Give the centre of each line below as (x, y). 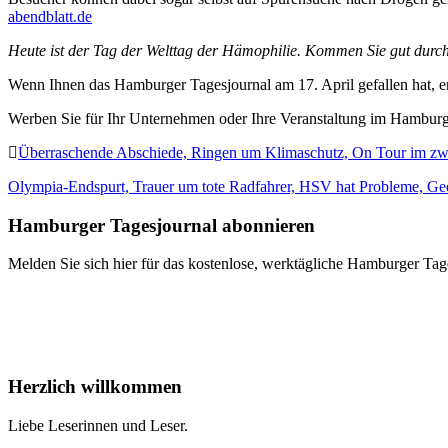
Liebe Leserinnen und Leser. (98, 425)
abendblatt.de (50, 16)
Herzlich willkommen (95, 386)
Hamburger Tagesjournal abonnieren (161, 225)
